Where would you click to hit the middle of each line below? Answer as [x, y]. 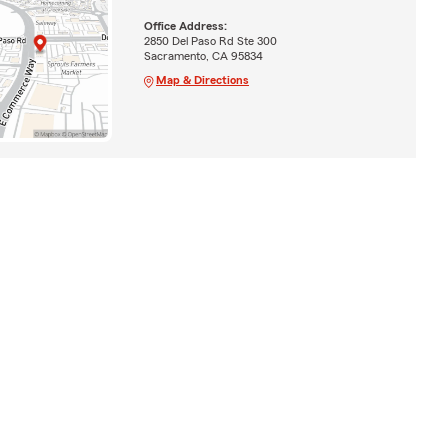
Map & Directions [202, 79]
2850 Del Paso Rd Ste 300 [210, 40]
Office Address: [185, 25]
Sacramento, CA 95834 [203, 55]
